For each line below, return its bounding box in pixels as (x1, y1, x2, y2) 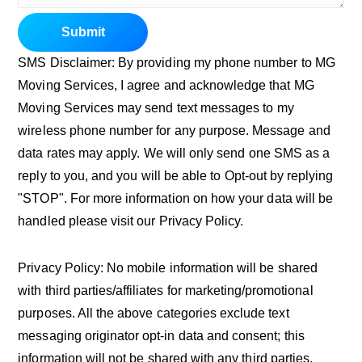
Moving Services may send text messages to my (18, 100, 294, 115)
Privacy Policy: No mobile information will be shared (18, 260, 318, 275)
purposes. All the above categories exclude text (18, 305, 289, 320)
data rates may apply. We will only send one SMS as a (18, 145, 330, 160)
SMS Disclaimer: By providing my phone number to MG (18, 55, 335, 69)
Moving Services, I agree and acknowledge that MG (18, 78, 314, 92)
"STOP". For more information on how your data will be (18, 191, 334, 205)
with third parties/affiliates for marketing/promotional (18, 283, 314, 297)
